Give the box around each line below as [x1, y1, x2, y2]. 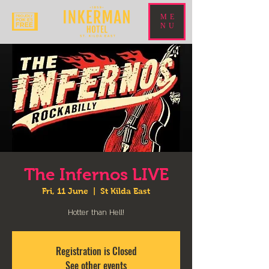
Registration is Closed [55, 244, 137, 258]
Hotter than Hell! [68, 208, 124, 217]
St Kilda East [100, 186, 150, 196]
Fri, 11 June [42, 186, 88, 196]
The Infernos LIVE [23, 165, 169, 184]
